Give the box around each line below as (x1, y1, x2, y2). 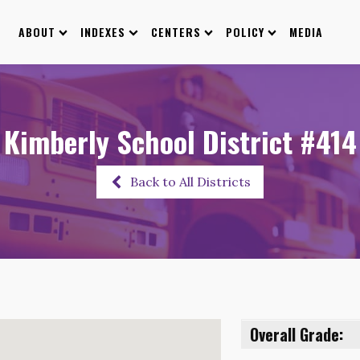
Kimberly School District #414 (3, 120, 357, 162)
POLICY (225, 23, 264, 40)
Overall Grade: (250, 321, 344, 346)
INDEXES (80, 23, 126, 40)
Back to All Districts (130, 174, 251, 190)
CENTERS (150, 23, 201, 40)
